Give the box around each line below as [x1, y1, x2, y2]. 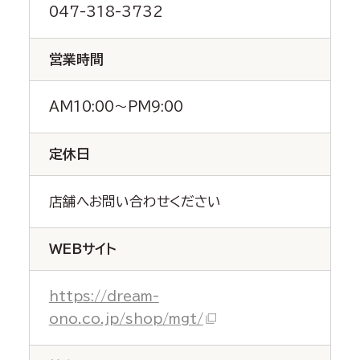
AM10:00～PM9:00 [48, 99, 183, 113]
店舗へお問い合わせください [48, 194, 221, 208]
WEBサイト [48, 242, 117, 256]
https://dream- [48, 288, 159, 303]
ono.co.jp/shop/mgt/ [48, 311, 203, 325]
